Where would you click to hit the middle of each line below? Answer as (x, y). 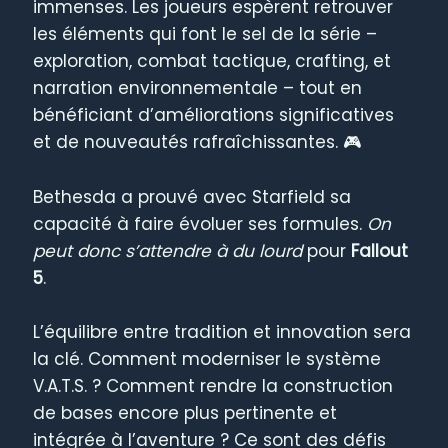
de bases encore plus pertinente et (185, 412)
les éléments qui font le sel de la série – (205, 34)
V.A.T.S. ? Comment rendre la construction (213, 385)
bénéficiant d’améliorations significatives (214, 115)
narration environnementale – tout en (198, 88)
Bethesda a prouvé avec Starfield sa (192, 196)
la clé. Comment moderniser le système (207, 358)
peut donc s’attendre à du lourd (168, 250)
